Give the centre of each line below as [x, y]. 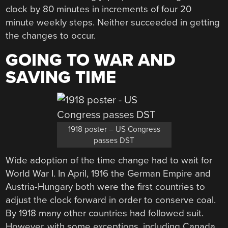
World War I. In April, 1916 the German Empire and [108, 173]
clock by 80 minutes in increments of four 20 [99, 9]
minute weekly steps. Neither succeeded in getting [113, 23]
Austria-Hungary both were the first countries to [106, 187]
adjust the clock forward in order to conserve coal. [111, 200]
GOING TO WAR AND [91, 60]
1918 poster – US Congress [114, 129]
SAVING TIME [61, 77]
